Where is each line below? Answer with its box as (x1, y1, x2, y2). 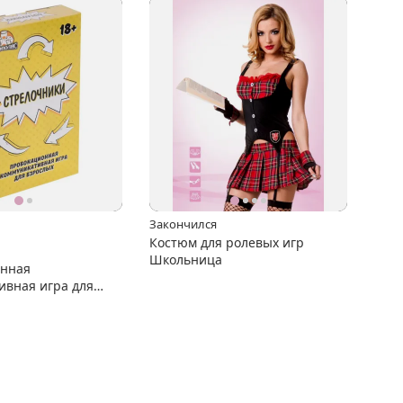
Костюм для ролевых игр (149, 233, 304, 251)
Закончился (149, 215, 217, 232)
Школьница (149, 250, 222, 268)
